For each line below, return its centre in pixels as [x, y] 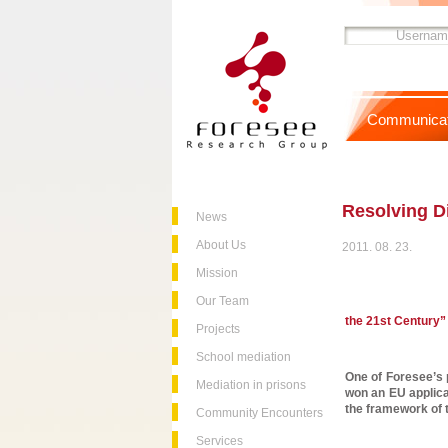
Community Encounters [259, 413]
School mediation [243, 357]
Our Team [222, 301]
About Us [221, 245]
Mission [217, 273]
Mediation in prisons [251, 385]
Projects [218, 329]
